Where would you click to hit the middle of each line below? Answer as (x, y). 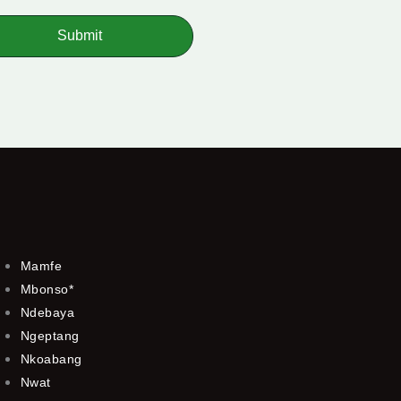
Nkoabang (51, 358)
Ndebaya (47, 312)
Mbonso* (47, 289)
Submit (80, 36)
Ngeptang (50, 335)
